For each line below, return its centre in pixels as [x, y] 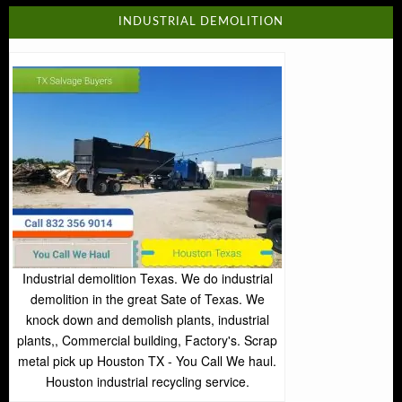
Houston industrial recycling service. [147, 382]
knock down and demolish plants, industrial [147, 320]
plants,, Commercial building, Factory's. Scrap [147, 341]
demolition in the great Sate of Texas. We [147, 299]
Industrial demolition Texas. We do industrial [147, 279]
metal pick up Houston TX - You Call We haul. [147, 361]
